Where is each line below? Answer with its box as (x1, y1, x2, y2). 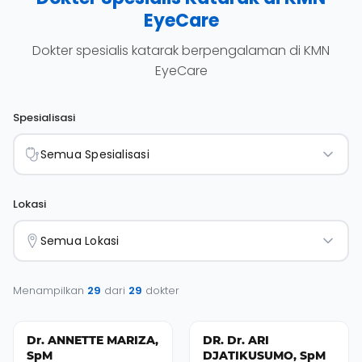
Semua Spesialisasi (40, 145, 149, 162)
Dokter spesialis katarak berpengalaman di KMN (32, 40, 330, 60)
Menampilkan (13, 282, 87, 298)
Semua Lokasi (40, 232, 120, 249)
